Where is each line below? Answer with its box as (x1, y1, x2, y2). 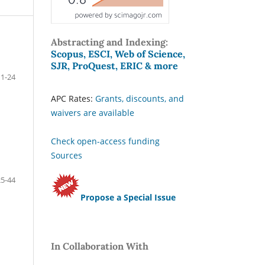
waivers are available (51, 106, 134, 118)
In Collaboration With (51, 240, 148, 252)
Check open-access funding (51, 135, 160, 147)
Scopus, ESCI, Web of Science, (51, 47, 185, 60)
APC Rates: (51, 92, 95, 104)
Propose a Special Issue (80, 191, 176, 203)
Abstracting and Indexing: (51, 35, 168, 48)
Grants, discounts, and (95, 92, 184, 104)
